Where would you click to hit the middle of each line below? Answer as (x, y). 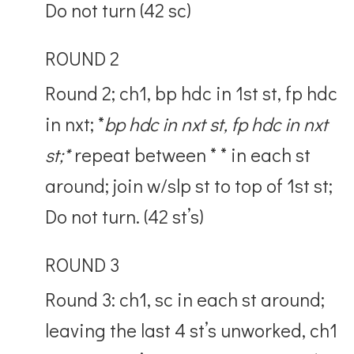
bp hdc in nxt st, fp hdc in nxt (217, 123)
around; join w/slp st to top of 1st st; (189, 185)
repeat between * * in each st (191, 154)
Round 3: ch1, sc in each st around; (185, 299)
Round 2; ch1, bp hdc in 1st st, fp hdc (192, 92)
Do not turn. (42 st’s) (125, 216)
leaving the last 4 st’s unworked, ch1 (192, 330)
